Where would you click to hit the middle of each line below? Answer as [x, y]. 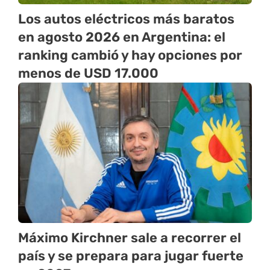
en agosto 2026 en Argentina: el [122, 37]
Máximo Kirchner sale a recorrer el [130, 237]
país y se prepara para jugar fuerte [131, 256]
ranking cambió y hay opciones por [130, 55]
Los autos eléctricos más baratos [126, 19]
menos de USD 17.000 [88, 74]
